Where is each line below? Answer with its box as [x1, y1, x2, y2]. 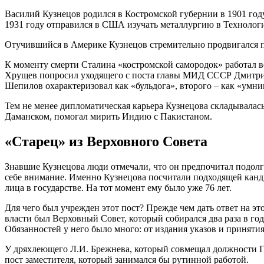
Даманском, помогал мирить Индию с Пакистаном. [5, 111, 212, 122]
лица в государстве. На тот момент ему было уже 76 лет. [5, 183, 232, 193]
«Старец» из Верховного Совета [5, 134, 207, 150]
